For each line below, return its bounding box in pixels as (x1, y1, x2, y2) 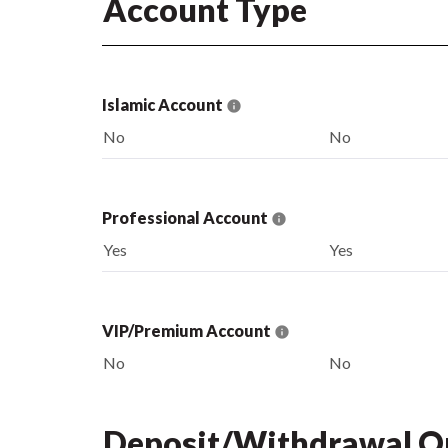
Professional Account (102, 207, 271, 227)
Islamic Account (102, 94, 226, 114)
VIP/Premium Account (102, 320, 274, 340)
